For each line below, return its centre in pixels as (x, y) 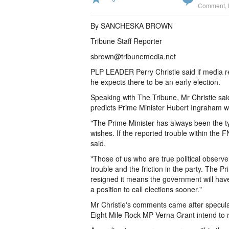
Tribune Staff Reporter (126, 41)
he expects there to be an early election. (155, 82)
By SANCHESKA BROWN (132, 26)
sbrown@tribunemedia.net (133, 56)
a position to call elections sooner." (146, 189)
